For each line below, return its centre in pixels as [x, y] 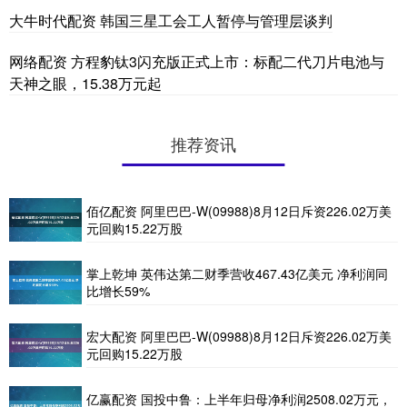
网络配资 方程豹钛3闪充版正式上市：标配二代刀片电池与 [197, 61]
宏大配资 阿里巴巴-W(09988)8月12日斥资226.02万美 [239, 336]
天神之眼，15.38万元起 [85, 83]
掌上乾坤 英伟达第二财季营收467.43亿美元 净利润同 [237, 273]
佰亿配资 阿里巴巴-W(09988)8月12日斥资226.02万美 [239, 210]
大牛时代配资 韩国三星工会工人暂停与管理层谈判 [171, 20]
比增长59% [118, 290]
